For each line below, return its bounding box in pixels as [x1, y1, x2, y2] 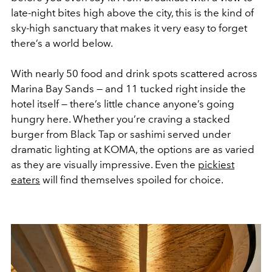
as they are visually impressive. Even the [11, 158, 198, 171]
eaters [11, 174, 40, 186]
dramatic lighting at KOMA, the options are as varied [11, 143, 254, 156]
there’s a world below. [11, 37, 113, 50]
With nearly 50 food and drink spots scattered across [11, 67, 257, 80]
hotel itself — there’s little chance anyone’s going [11, 98, 234, 110]
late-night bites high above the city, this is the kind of [11, 7, 254, 19]
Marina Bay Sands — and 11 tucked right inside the [11, 83, 246, 95]
